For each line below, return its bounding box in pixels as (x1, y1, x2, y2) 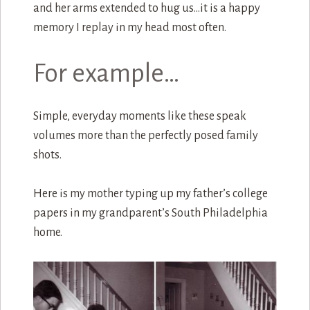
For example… (33, 60, 180, 88)
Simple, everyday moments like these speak (33, 110, 246, 123)
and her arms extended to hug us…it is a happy (33, 2, 260, 15)
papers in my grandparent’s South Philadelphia (33, 207, 268, 220)
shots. (33, 149, 62, 162)
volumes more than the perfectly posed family (33, 129, 258, 143)
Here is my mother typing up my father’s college (33, 188, 268, 201)
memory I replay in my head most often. (33, 21, 226, 35)
